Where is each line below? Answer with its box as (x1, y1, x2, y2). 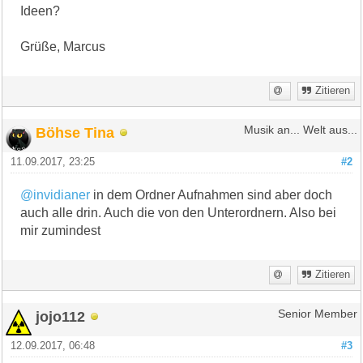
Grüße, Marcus (20, 39, 106, 53)
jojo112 (36, 307, 86, 325)
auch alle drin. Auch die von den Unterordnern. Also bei (20, 205, 337, 220)
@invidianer (20, 187, 91, 202)
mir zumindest (20, 223, 101, 237)
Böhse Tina (36, 123, 115, 141)
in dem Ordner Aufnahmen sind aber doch (90, 187, 333, 202)
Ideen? (20, 3, 61, 18)
